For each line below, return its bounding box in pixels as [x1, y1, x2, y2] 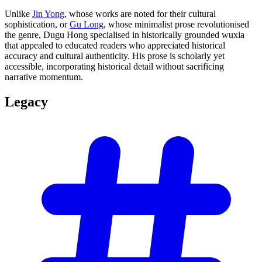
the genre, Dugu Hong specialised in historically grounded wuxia [5, 29, 244, 40]
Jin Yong [32, 8, 64, 19]
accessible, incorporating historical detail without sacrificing [5, 61, 224, 71]
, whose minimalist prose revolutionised [104, 19, 249, 29]
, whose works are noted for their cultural [64, 8, 216, 19]
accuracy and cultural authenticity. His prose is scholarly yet [5, 50, 225, 61]
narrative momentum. [5, 71, 83, 82]
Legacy [5, 94, 48, 109]
